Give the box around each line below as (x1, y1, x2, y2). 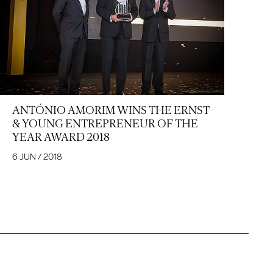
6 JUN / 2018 (12, 151, 62, 162)
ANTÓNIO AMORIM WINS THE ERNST (12, 103, 210, 117)
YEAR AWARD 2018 (12, 130, 110, 144)
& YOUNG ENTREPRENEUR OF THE (12, 116, 198, 130)
